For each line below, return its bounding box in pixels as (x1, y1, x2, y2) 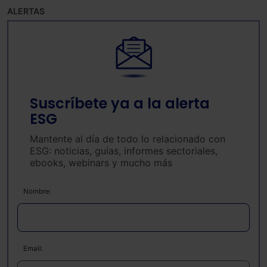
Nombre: (23, 187, 51, 196)
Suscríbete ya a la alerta (30, 94, 210, 114)
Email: (23, 244, 43, 253)
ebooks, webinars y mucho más (30, 157, 172, 169)
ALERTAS (7, 6, 45, 17)
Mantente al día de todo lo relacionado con (30, 133, 225, 145)
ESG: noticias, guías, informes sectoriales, (30, 145, 218, 157)
